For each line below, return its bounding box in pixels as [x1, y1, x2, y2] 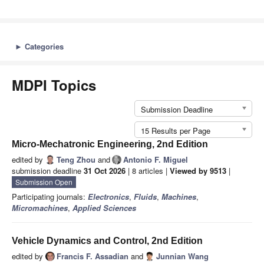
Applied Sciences [72, 202, 136, 214]
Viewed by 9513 [170, 165, 226, 177]
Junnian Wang [156, 250, 209, 262]
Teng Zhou [57, 154, 95, 166]
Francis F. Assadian [57, 250, 128, 262]
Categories [25, 41, 64, 52]
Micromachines [12, 202, 68, 214]
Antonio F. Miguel [123, 154, 188, 166]
